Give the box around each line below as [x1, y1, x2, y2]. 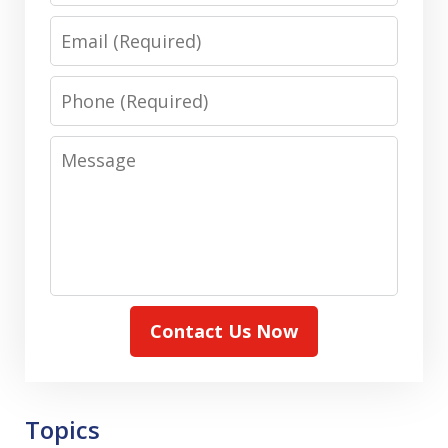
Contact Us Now [150, 318, 298, 343]
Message [49, 136, 129, 161]
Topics [25, 412, 100, 446]
